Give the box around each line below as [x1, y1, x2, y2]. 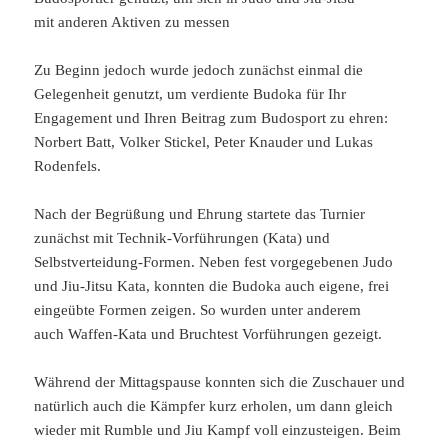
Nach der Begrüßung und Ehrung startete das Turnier [34, 206, 366, 223]
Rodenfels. [34, 158, 102, 175]
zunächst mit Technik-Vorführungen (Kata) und [34, 230, 331, 247]
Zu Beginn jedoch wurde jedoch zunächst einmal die [34, 62, 364, 79]
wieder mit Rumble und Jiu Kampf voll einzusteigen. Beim [34, 422, 402, 439]
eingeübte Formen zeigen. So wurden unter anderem [34, 302, 362, 319]
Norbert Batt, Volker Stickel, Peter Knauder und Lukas [34, 134, 374, 151]
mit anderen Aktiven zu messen [34, 14, 231, 31]
